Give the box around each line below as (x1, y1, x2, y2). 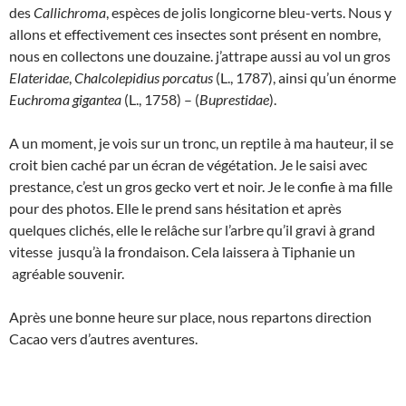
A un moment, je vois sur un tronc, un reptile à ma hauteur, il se (9, 133, 393, 151)
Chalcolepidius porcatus (74, 68, 213, 86)
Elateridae (9, 68, 69, 86)
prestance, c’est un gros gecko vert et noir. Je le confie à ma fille (9, 177, 392, 195)
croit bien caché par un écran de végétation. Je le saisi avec (9, 155, 367, 173)
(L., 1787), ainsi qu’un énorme (213, 68, 396, 86)
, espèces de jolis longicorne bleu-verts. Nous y (106, 3, 391, 21)
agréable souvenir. (9, 264, 124, 282)
